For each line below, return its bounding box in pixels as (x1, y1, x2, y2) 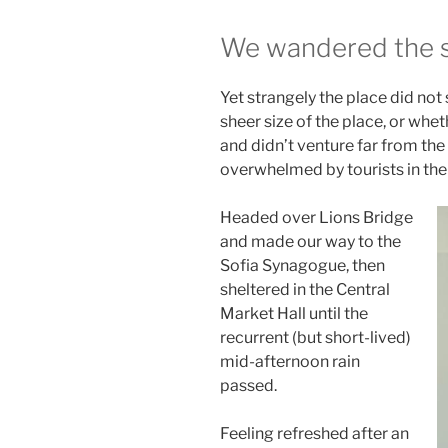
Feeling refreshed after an (220, 423, 409, 443)
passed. (220, 375, 277, 395)
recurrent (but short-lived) (220, 327, 411, 347)
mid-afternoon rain (220, 351, 360, 371)
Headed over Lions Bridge (220, 207, 413, 227)
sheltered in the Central (220, 279, 390, 299)
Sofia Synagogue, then (220, 255, 385, 275)
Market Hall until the (220, 303, 368, 323)
